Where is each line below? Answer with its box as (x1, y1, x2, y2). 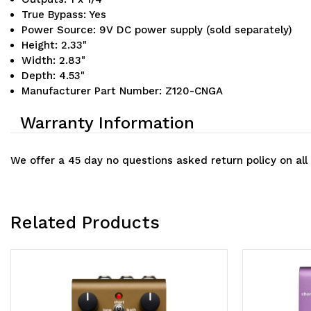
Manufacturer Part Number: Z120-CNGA (22, 85, 224, 98)
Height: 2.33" (22, 39, 87, 52)
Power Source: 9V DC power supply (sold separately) (22, 24, 293, 37)
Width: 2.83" (22, 54, 86, 67)
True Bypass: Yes (22, 8, 107, 22)
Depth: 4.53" (22, 69, 85, 83)
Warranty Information (20, 113, 194, 133)
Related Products (10, 212, 160, 233)
